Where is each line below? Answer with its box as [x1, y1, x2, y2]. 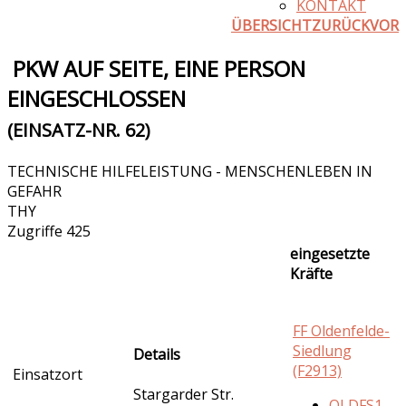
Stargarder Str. [133, 383, 234, 404]
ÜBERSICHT [231, 14, 312, 35]
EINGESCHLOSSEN [7, 82, 186, 113]
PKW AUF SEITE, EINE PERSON [13, 53, 305, 83]
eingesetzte [290, 243, 370, 264]
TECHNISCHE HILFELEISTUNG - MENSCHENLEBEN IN [7, 160, 372, 181]
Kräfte [290, 263, 333, 284]
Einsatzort [13, 363, 82, 384]
